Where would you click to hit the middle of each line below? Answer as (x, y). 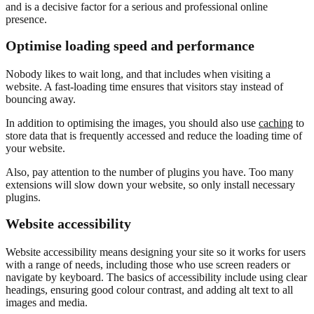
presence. (26, 20)
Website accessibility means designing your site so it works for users (156, 252)
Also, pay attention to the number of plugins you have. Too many (150, 172)
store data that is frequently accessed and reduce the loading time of (154, 136)
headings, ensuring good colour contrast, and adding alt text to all (149, 290)
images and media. (47, 303)
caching (276, 123)
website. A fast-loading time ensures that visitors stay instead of (144, 87)
